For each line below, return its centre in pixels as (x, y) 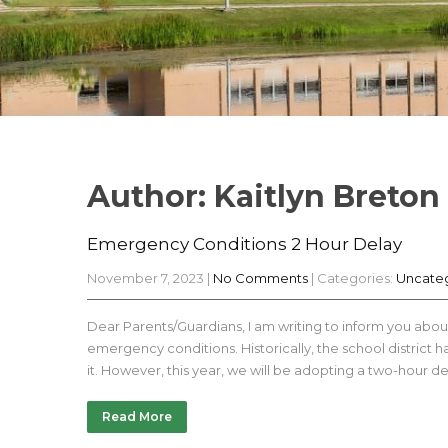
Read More (137, 416)
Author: (150, 196)
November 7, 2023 (145, 278)
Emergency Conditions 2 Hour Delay (244, 244)
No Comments (260, 278)
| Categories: (353, 278)
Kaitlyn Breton (327, 196)
